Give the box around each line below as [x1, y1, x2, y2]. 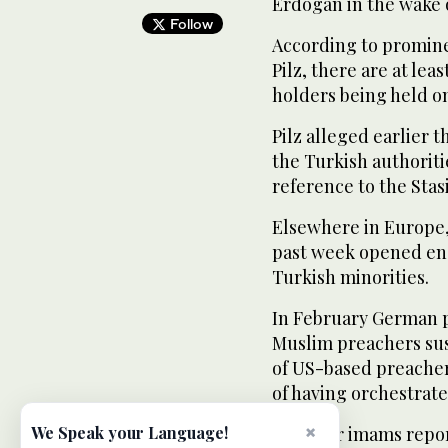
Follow [165, 14, 213, 32]
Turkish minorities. [272, 264, 429, 289]
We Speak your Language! [31, 422, 228, 443]
